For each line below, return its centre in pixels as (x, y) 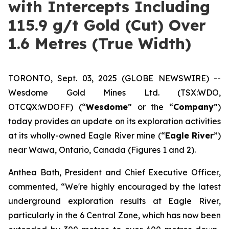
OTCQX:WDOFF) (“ (47, 107)
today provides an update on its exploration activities (114, 121)
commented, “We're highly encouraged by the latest (114, 187)
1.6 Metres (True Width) (100, 43)
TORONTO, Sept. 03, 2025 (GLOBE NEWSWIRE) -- (114, 78)
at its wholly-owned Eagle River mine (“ (87, 135)
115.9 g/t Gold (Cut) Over (107, 25)
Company (193, 107)
